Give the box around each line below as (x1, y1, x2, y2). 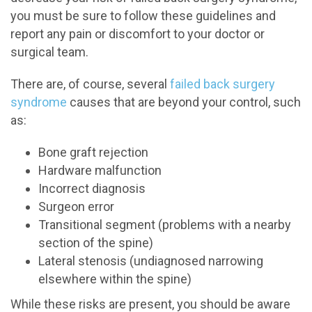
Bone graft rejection (38, 145, 148, 159)
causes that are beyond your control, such (67, 95, 301, 109)
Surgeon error (38, 199, 114, 214)
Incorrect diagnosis (38, 181, 146, 196)
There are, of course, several (10, 77, 170, 91)
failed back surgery (170, 77, 275, 91)
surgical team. (10, 45, 88, 59)
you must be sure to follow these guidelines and (10, 8, 276, 23)
